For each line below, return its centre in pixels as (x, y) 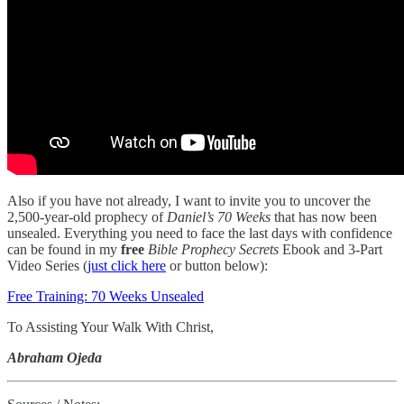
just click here (127, 266)
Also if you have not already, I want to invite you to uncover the (189, 201)
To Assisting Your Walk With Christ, (110, 327)
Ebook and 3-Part (331, 250)
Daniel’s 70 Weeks (219, 217)
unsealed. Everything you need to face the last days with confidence (200, 234)
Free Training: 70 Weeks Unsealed (106, 297)
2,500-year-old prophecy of (87, 217)
